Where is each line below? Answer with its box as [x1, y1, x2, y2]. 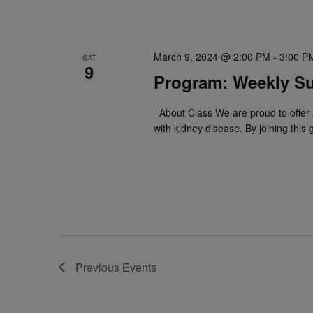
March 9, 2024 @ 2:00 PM [153, 50, 270, 64]
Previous [75, 259, 122, 275]
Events [122, 259, 156, 275]
